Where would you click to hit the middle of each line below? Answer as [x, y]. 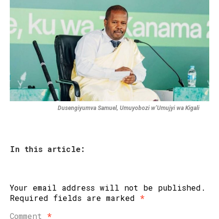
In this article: [47, 149]
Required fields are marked [75, 198]
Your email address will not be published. [108, 188]
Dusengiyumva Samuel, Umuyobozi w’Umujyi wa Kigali [129, 108]
